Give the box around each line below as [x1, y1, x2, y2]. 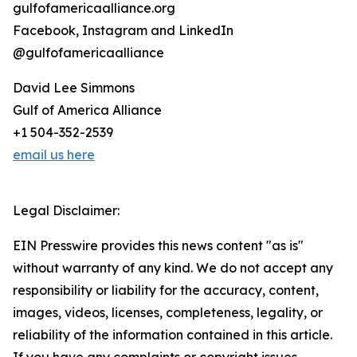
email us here [13, 147, 95, 163]
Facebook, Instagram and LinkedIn [13, 22, 233, 39]
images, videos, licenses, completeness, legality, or [13, 304, 323, 321]
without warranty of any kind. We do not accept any [13, 260, 333, 277]
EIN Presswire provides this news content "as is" [13, 237, 304, 254]
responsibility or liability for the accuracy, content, [13, 282, 319, 299]
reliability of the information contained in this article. [13, 327, 332, 343]
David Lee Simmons [13, 80, 135, 96]
